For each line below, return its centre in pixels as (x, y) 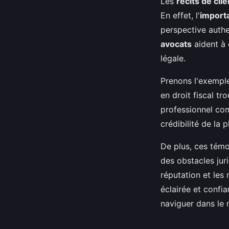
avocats (176, 44)
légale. (173, 58)
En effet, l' (180, 15)
